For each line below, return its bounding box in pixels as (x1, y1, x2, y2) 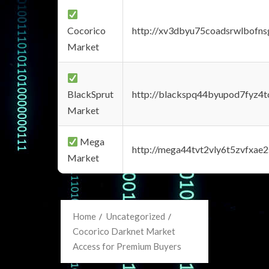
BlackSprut (67, 88, 113, 100)
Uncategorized (106, 211, 165, 222)
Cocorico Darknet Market (73, 226, 175, 237)
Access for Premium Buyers (73, 241, 181, 252)
